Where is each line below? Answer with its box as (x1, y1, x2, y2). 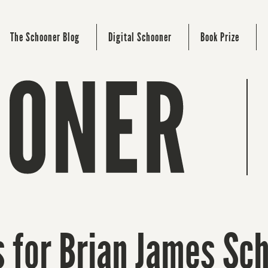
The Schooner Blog (10, 30, 80, 44)
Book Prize (200, 30, 239, 44)
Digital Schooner (108, 30, 172, 44)
